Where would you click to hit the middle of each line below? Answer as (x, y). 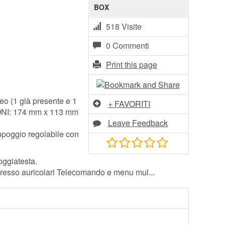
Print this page (132, 65)
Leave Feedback (138, 123)
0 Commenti (128, 46)
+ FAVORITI (129, 104)
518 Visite (124, 27)
